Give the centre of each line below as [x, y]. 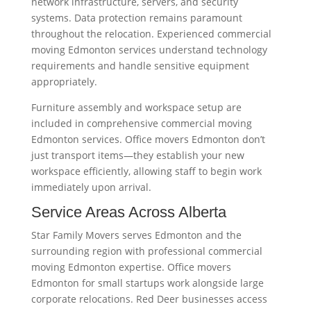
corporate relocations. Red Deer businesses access [149, 299]
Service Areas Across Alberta [128, 212]
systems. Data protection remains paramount [136, 17]
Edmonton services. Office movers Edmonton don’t [148, 139]
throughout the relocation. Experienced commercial [151, 33]
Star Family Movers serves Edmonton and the [136, 235]
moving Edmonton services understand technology [149, 49]
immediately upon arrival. [91, 187]
